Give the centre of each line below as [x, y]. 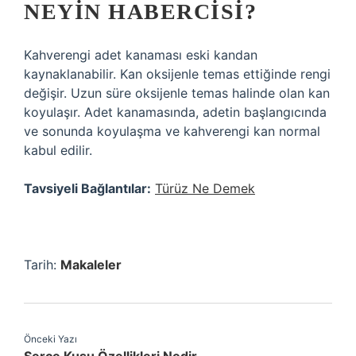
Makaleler [91, 265]
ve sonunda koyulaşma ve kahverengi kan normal [172, 131]
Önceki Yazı [50, 339]
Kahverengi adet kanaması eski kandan [141, 55]
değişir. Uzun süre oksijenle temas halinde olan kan [177, 93]
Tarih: [42, 265]
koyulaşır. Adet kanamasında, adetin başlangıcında [175, 112]
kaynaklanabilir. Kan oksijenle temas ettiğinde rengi [177, 74]
